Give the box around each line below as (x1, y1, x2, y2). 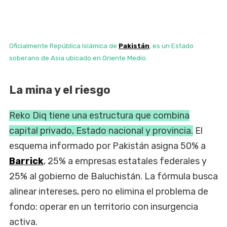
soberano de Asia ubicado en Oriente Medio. (9, 54, 147, 62)
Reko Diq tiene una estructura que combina (9, 109, 190, 121)
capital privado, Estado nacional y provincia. (9, 125, 193, 136)
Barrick (9, 155, 44, 167)
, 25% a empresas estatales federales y (44, 155, 207, 167)
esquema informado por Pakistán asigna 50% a (9, 140, 206, 152)
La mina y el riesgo (9, 83, 110, 97)
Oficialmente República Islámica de (9, 42, 119, 50)
